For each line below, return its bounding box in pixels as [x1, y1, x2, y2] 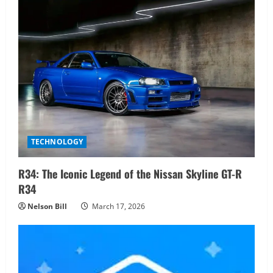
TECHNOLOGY [31, 136, 83, 147]
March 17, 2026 [90, 201, 145, 212]
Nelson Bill [27, 201, 67, 212]
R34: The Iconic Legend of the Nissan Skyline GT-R [18, 166, 242, 182]
